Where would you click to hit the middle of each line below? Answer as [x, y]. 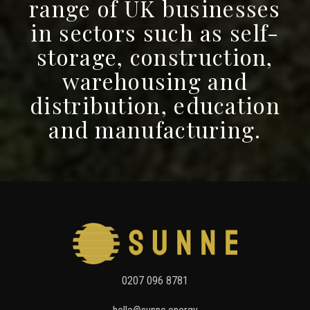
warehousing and [155, 81]
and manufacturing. [155, 129]
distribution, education [155, 105]
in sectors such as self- [155, 33]
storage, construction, [155, 57]
